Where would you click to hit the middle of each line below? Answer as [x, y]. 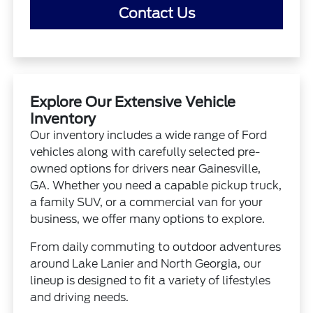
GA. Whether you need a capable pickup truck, [156, 185]
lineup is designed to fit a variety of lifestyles [151, 280]
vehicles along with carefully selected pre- [145, 152]
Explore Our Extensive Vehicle [133, 102]
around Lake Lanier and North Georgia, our [146, 263]
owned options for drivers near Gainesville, [146, 168]
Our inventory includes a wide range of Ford [149, 135]
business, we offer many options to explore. [148, 219]
